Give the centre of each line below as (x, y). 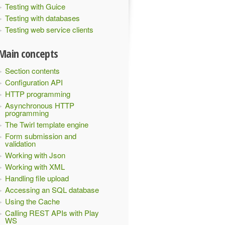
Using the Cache (32, 201)
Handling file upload (37, 178)
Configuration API (34, 82)
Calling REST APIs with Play (52, 213)
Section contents (32, 71)
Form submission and (41, 136)
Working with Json (35, 155)
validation (20, 143)
